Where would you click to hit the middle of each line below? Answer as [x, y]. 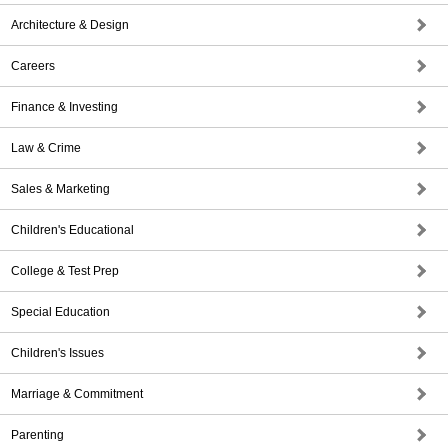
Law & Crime [46, 148]
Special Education [60, 312]
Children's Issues [57, 353]
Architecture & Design [70, 25]
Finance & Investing [64, 107]
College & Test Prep [65, 271]
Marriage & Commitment [77, 394]
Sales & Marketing [60, 189]
